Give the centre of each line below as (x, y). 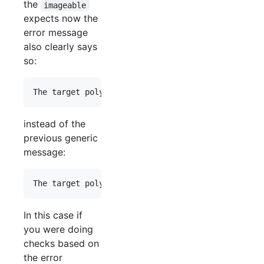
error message (56, 33)
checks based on (61, 244)
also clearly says (60, 47)
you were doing (58, 230)
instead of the (55, 124)
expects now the (61, 19)
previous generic (61, 138)
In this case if (53, 215)
